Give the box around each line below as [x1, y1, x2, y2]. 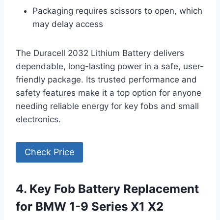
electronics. [16, 114, 61, 124]
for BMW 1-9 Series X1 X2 [16, 199, 164, 214]
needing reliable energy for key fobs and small [16, 101, 199, 111]
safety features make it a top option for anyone [16, 87, 201, 98]
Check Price [25, 147, 74, 158]
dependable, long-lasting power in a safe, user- [16, 61, 204, 71]
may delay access [32, 19, 103, 29]
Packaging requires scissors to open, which [32, 5, 202, 16]
